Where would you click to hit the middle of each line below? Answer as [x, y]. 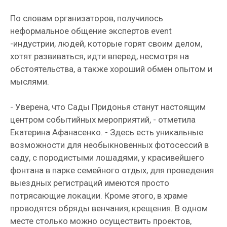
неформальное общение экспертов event [91, 31]
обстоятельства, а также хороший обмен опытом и [111, 69]
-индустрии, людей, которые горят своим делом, [106, 44]
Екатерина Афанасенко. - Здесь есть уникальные [107, 132]
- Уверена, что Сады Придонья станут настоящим [108, 107]
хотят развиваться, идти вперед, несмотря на [100, 56]
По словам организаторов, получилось [87, 18]
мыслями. [32, 82]
